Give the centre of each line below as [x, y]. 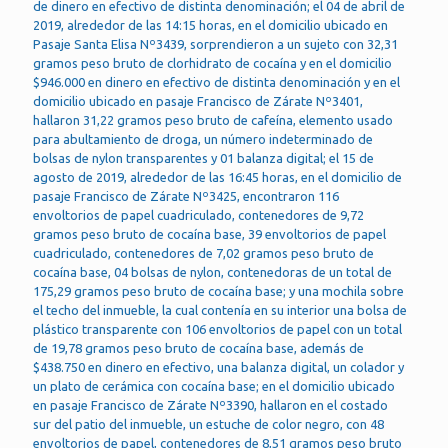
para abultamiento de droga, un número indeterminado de [203, 139]
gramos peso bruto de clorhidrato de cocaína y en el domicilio [212, 63]
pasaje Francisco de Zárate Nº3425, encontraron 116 [186, 196]
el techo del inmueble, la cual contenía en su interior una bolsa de [220, 310]
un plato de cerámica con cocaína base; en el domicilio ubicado [214, 386]
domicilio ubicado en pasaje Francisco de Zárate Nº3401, [198, 101]
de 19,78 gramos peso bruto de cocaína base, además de [198, 348]
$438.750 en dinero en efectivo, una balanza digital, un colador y [218, 367]
